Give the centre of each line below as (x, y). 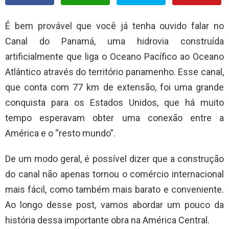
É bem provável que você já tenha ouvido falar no (114, 26)
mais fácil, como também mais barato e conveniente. (114, 189)
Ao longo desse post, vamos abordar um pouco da (114, 204)
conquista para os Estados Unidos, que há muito (114, 102)
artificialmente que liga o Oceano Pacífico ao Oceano (114, 56)
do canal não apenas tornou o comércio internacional (114, 174)
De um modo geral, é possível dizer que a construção (114, 158)
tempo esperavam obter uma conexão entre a (114, 118)
